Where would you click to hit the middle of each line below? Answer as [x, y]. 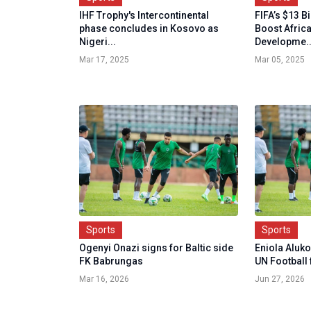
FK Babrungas [111, 261]
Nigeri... [98, 42]
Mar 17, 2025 [104, 60]
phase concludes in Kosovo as [149, 29]
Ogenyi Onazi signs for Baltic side [156, 248]
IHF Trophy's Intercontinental [144, 16]
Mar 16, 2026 [104, 279]
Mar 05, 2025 [280, 60]
